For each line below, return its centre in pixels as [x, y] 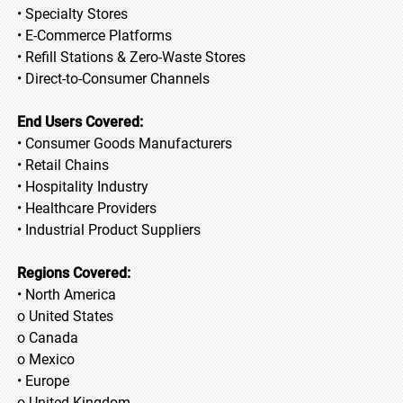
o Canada [48, 338]
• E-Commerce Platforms [94, 36]
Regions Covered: [74, 273]
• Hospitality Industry [83, 187]
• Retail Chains [63, 165]
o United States [65, 316]
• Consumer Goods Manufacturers [125, 143]
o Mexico [46, 359]
